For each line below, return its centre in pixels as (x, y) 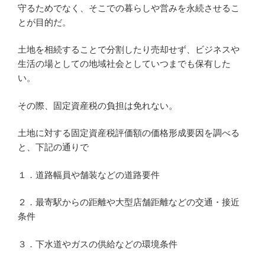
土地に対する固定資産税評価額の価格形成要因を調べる (129, 133)
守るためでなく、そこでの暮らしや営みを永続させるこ (129, 8)
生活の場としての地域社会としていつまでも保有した (124, 64)
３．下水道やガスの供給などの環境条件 (98, 244)
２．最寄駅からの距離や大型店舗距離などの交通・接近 (129, 202)
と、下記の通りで (53, 147)
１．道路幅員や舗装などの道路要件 (89, 174)
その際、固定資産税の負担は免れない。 (98, 105)
